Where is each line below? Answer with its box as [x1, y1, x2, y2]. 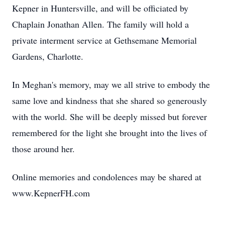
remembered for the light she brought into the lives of [12, 127, 207, 139]
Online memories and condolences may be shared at [12, 171, 201, 183]
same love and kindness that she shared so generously [12, 94, 207, 106]
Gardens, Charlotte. [12, 50, 86, 62]
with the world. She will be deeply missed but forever [12, 110, 207, 123]
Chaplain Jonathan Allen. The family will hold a [12, 18, 189, 30]
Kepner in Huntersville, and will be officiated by [12, 2, 188, 14]
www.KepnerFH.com [12, 187, 90, 199]
